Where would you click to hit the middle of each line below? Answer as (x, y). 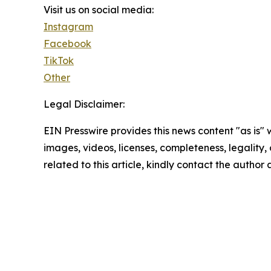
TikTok (59, 60)
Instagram (68, 27)
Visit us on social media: (99, 10)
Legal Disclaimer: (84, 104)
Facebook (67, 44)
